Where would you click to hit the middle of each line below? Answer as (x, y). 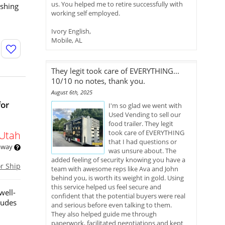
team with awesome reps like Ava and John (115, 169)
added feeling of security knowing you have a (118, 160)
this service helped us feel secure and (106, 187)
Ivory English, (71, 31)
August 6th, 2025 (72, 92)
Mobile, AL (67, 40)
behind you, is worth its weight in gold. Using (118, 178)
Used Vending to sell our (145, 115)
